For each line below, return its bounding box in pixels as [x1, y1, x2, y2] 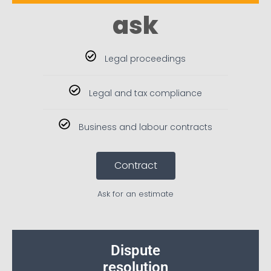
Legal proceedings [105, 53, 186, 65]
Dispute [111, 241, 160, 259]
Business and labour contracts [78, 120, 212, 133]
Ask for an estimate [97, 188, 174, 200]
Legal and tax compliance [88, 87, 202, 99]
